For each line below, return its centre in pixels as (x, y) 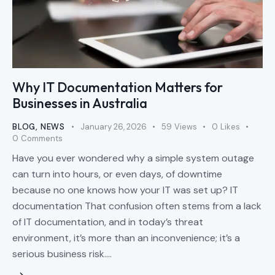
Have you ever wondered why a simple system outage (133, 158)
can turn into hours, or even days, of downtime (117, 174)
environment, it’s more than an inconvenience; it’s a (126, 238)
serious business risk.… (62, 254)
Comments (41, 138)
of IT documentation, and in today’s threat (108, 222)
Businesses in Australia (80, 103)
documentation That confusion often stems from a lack (137, 206)
